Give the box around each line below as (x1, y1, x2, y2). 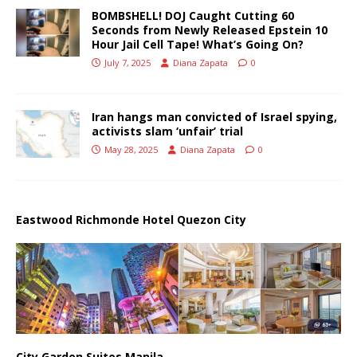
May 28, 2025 (104, 143, 158, 155)
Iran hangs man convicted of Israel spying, (92, 108, 337, 124)
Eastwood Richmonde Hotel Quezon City (16, 211, 246, 227)
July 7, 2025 (104, 56, 151, 69)
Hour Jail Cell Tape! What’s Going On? (92, 36, 304, 52)
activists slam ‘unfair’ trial (92, 123, 243, 139)
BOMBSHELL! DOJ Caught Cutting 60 (92, 7, 294, 23)
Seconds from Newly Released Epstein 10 (92, 22, 328, 37)
